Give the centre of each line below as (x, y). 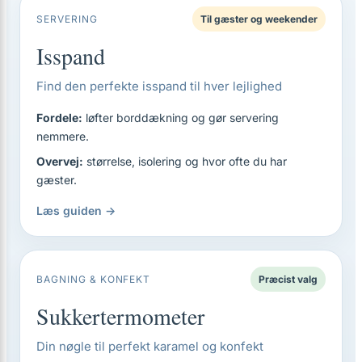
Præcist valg (288, 279)
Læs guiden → (76, 210)
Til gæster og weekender (259, 19)
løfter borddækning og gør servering (181, 118)
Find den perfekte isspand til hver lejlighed (159, 86)
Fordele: (59, 118)
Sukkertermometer (120, 316)
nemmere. (63, 136)
